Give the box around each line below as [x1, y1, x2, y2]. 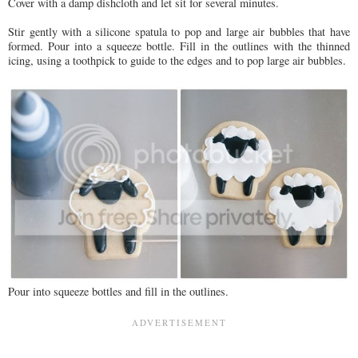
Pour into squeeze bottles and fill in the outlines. [8, 284, 229, 300]
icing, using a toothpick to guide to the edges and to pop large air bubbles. [8, 52, 346, 68]
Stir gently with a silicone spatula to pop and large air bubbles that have [8, 23, 350, 39]
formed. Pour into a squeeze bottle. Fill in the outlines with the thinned [8, 38, 350, 54]
